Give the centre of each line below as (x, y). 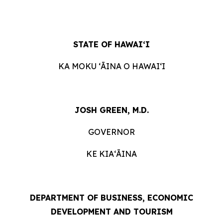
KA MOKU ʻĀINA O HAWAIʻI (111, 66)
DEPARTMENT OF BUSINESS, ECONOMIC (111, 198)
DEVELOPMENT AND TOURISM (111, 212)
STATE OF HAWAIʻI (111, 44)
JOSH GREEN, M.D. (111, 110)
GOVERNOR (111, 132)
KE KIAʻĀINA (111, 154)
